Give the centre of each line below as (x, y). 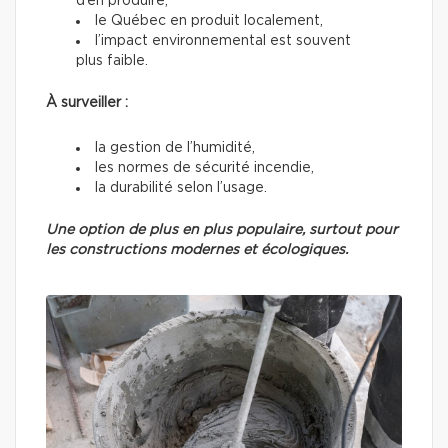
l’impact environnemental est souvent (223, 40)
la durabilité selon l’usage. (181, 187)
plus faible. (112, 60)
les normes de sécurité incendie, (204, 167)
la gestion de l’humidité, (175, 147)
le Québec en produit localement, (209, 20)
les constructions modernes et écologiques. (197, 249)
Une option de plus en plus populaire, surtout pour (222, 229)
